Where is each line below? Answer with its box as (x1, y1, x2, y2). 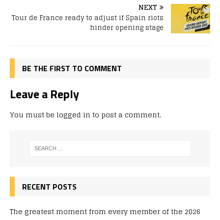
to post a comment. (90, 109, 161, 121)
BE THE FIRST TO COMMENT (22, 62, 122, 74)
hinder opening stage (90, 22, 164, 33)
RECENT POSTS (22, 180, 77, 192)
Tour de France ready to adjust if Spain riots (12, 12, 164, 24)
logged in (56, 109, 90, 121)
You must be (10, 109, 56, 121)
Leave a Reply (10, 85, 79, 103)
